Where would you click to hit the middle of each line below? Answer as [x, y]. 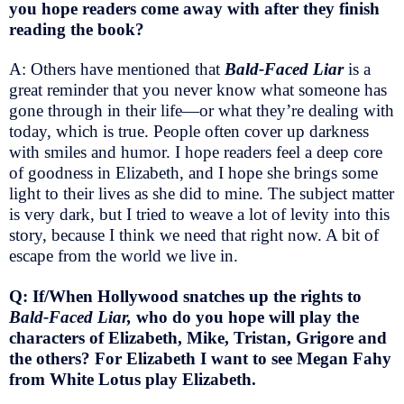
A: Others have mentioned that [117, 69]
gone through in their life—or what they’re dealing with [202, 111]
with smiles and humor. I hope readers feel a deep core [196, 152]
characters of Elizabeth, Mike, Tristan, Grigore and [198, 338]
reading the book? [77, 29]
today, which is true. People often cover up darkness [189, 132]
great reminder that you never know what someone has [198, 90]
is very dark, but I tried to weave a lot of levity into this [199, 215]
